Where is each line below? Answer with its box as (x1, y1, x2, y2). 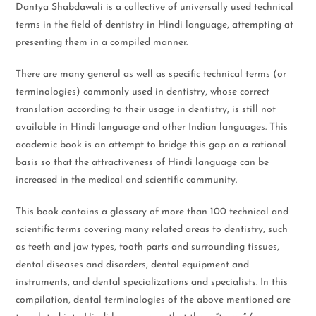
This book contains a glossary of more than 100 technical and (16, 207, 289, 217)
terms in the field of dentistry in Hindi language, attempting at (16, 20, 294, 30)
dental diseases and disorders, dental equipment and (16, 260, 250, 270)
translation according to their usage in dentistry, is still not (16, 104, 276, 115)
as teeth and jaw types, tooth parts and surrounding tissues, (16, 242, 280, 253)
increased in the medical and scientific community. (16, 175, 238, 186)
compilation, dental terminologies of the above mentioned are (16, 295, 291, 305)
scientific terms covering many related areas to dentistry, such (16, 224, 288, 235)
